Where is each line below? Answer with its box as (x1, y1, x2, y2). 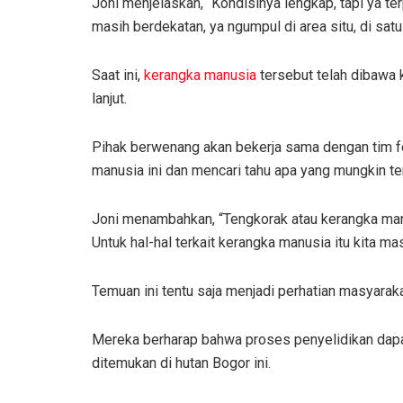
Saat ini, (92, 66, 144, 84)
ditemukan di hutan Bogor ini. (92, 354, 274, 372)
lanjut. (92, 89, 130, 107)
